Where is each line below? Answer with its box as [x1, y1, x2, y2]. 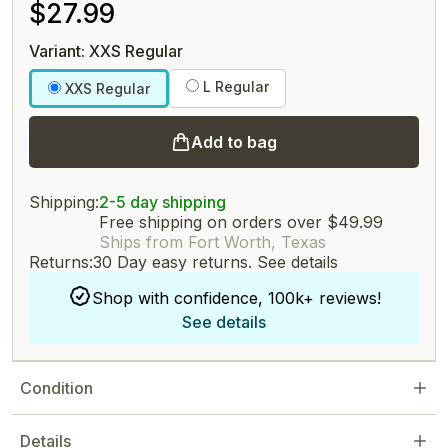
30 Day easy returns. [93, 252, 257, 272]
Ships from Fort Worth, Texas [99, 232, 326, 252]
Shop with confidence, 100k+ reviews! [91, 288, 381, 308]
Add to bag [191, 132, 277, 152]
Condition [20, 378, 93, 398]
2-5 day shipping [99, 192, 226, 212]
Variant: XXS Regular [29, 41, 183, 61]
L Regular [199, 78, 269, 95]
